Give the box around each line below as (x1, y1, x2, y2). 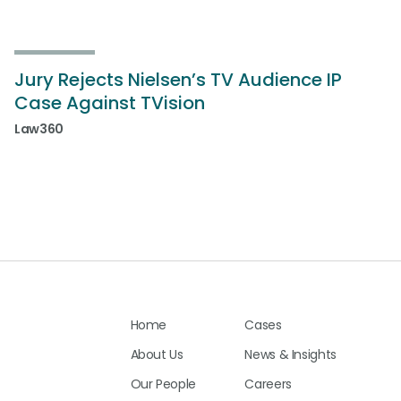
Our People (130, 375, 196, 394)
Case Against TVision (14, 90, 205, 115)
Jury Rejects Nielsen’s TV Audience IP (14, 67, 342, 92)
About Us (130, 346, 183, 364)
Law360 (14, 120, 64, 138)
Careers (244, 375, 292, 394)
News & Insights (244, 346, 337, 364)
